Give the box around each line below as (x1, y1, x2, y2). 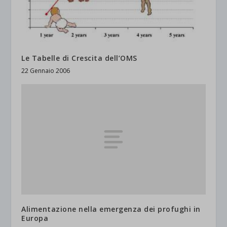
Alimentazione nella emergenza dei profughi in (21, 204, 201, 214)
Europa (21, 213, 49, 223)
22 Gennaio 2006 (21, 66, 70, 75)
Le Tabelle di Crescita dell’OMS (21, 53, 137, 63)
